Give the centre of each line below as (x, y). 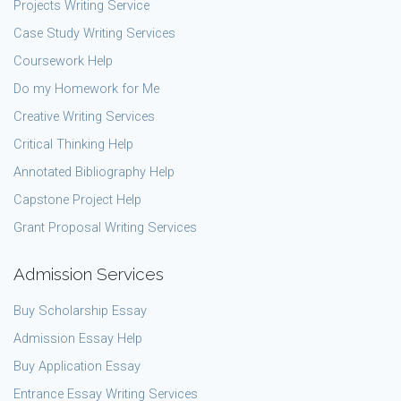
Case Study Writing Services (94, 33)
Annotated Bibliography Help (94, 172)
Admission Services (89, 273)
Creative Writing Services (84, 116)
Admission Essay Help (78, 338)
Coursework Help (63, 61)
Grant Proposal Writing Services (105, 227)
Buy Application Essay (77, 366)
